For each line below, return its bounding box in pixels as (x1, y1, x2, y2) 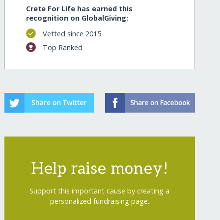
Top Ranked (42, 42, 82, 52)
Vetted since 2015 (42, 28, 101, 38)
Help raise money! (30, 159, 168, 178)
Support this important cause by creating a (29, 186, 170, 195)
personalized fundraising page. (50, 196, 149, 206)
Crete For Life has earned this (26, 4, 133, 14)
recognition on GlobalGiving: (26, 13, 129, 23)
